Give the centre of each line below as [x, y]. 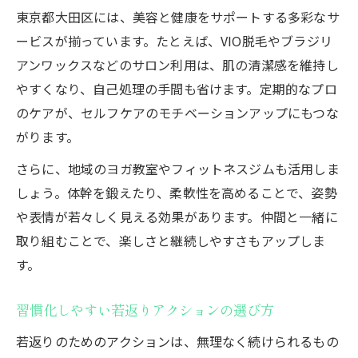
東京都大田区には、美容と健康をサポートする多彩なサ [178, 16]
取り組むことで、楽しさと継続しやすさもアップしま [171, 240]
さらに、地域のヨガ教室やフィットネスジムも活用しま [178, 168]
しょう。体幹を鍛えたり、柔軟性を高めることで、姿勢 [177, 192]
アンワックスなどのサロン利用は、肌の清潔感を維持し [177, 64]
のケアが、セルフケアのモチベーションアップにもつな [177, 112]
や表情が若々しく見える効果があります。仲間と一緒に [177, 216]
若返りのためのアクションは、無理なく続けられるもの [177, 341]
